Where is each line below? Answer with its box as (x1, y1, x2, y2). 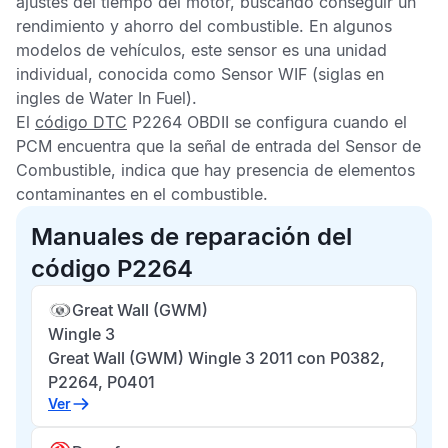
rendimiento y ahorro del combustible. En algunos (16, 16, 392, 36)
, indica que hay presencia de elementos (111, 160, 415, 180)
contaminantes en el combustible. (16, 184, 268, 204)
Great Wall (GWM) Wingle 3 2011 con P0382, (48, 348, 385, 368)
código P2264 (31, 254, 193, 283)
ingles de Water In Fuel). (16, 88, 197, 108)
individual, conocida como (16, 64, 221, 84)
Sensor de (345, 136, 421, 156)
